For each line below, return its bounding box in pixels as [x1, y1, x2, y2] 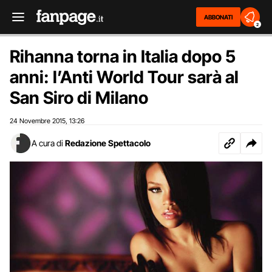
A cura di [32, 138, 63, 148]
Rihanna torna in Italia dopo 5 [10, 46, 236, 67]
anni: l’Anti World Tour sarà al [10, 67, 239, 87]
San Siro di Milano [10, 87, 148, 108]
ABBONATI [204, 13, 233, 21]
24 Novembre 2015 [10, 117, 66, 125]
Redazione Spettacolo [65, 138, 151, 148]
